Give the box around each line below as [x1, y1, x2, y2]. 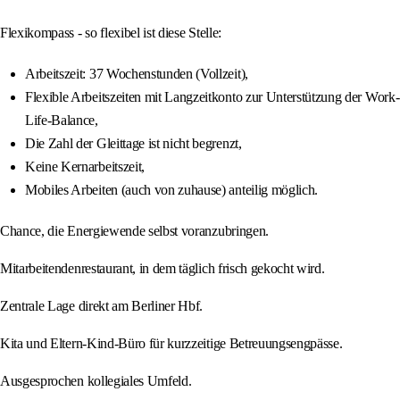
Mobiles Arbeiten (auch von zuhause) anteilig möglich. [25, 182, 319, 198]
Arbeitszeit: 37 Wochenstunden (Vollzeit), [25, 66, 248, 82]
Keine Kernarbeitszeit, [25, 159, 145, 175]
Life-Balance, [25, 112, 98, 129]
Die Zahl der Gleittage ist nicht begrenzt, [25, 136, 242, 152]
